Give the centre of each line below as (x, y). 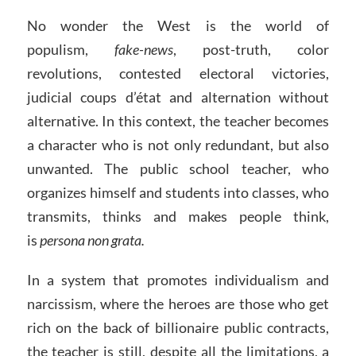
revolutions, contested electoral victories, (178, 74)
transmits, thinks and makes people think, (178, 217)
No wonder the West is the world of (178, 26)
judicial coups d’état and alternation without (178, 97)
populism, (70, 50)
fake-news (143, 50)
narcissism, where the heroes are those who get (178, 303)
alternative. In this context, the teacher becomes (178, 121)
